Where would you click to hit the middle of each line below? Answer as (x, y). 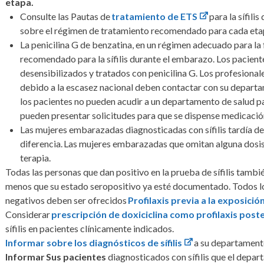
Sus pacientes (76, 256)
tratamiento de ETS (155, 16)
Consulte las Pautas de (66, 16)
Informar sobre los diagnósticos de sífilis (94, 242)
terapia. (36, 157)
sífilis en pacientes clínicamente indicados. (90, 228)
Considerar (29, 214)
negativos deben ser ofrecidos (67, 200)
